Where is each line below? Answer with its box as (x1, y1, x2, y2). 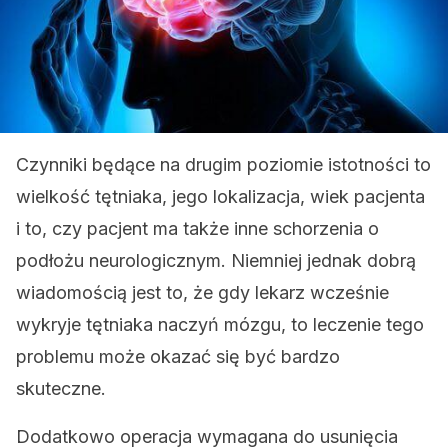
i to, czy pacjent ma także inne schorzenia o (16, 218, 379, 239)
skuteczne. (16, 378, 106, 399)
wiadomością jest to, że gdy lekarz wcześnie (16, 282, 389, 303)
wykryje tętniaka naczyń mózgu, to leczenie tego (16, 314, 424, 335)
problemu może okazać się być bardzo (16, 346, 340, 367)
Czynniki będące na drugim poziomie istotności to (16, 154, 431, 175)
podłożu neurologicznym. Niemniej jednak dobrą (16, 250, 416, 271)
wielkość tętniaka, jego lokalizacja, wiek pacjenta (16, 186, 425, 207)
